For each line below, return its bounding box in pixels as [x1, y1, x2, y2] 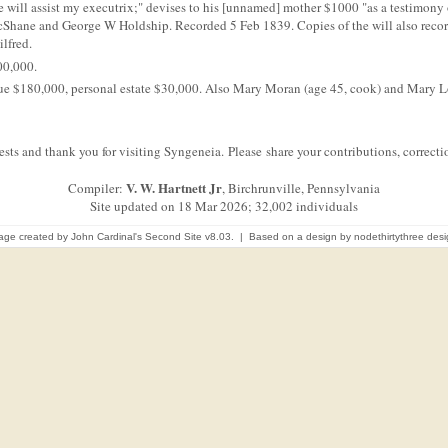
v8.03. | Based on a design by [201, 231, 354, 242]
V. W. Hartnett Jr [126, 178, 222, 197]
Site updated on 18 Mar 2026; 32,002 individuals [90, 197, 358, 215]
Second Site [144, 231, 202, 242]
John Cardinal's [70, 231, 142, 242]
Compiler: [68, 179, 126, 197]
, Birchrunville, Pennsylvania [222, 179, 380, 197]
